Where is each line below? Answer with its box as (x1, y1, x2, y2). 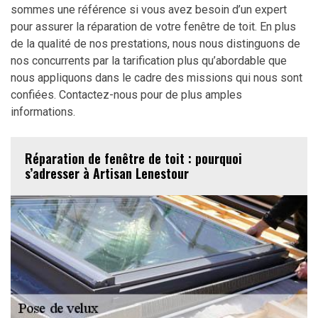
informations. (11, 104, 75, 119)
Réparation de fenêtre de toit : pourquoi (25, 148, 242, 168)
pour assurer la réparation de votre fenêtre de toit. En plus (11, 19, 296, 33)
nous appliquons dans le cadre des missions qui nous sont (11, 70, 302, 84)
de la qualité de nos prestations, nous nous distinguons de (11, 36, 300, 50)
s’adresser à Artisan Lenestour (25, 163, 189, 182)
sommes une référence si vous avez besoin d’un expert (11, 2, 287, 16)
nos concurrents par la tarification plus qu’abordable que (11, 53, 287, 67)
